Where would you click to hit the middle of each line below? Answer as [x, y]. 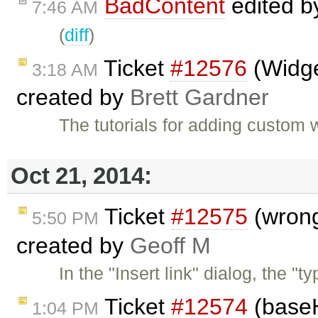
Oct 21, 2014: [81, 176]
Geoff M [170, 246]
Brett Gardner [199, 98]
